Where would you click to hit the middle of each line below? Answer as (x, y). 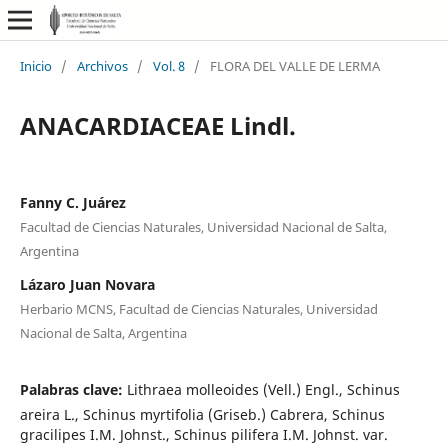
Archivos (102, 65)
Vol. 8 (168, 65)
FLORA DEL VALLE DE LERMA (294, 65)
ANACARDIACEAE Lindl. (157, 125)
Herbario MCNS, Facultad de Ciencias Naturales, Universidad (198, 308)
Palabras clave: (73, 389)
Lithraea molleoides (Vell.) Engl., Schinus (263, 389)
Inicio (35, 65)
